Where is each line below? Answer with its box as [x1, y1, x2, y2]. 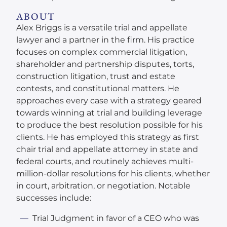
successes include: [16, 193, 91, 203]
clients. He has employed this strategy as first [16, 132, 199, 142]
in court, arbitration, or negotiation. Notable [16, 180, 191, 191]
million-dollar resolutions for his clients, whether [16, 168, 210, 178]
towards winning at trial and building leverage [16, 107, 202, 118]
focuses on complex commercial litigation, [16, 47, 187, 57]
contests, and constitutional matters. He [16, 83, 179, 93]
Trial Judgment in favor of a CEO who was [32, 213, 199, 223]
